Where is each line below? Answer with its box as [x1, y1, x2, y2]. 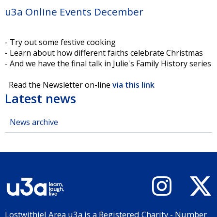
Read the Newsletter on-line [5, 79, 110, 90]
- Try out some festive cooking [5, 37, 116, 47]
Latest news [5, 90, 76, 107]
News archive [10, 117, 58, 127]
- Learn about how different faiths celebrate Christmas [5, 47, 203, 58]
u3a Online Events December [5, 5, 143, 18]
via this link [110, 79, 155, 90]
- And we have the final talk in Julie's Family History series [5, 58, 211, 69]
